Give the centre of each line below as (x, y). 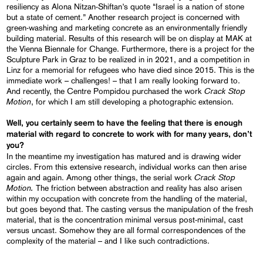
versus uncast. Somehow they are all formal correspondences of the (126, 230)
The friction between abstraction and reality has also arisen (139, 188)
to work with (151, 134)
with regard (61, 134)
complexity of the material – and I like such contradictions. (108, 240)
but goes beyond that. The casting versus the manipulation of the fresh (130, 209)
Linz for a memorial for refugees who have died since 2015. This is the (131, 70)
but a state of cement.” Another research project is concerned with (123, 17)
